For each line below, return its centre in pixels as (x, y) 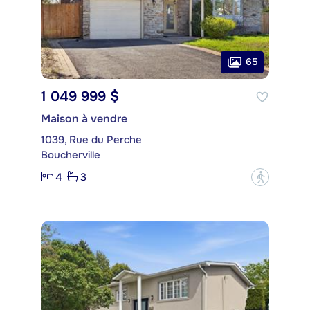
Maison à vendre (84, 118)
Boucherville (71, 155)
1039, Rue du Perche (91, 139)
